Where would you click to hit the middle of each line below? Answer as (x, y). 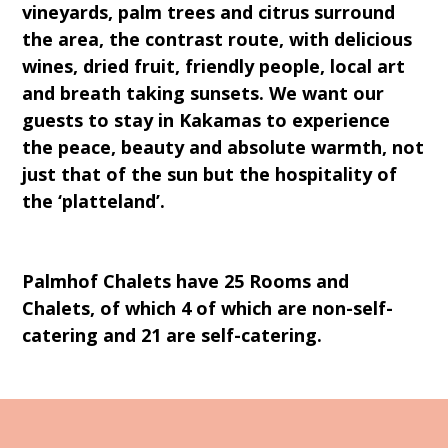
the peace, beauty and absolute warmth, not (223, 147)
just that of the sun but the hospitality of (210, 174)
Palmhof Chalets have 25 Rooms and (186, 281)
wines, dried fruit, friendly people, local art (214, 66)
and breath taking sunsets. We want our (203, 93)
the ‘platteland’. (94, 201)
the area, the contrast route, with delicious (217, 39)
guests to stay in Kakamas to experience (206, 120)
